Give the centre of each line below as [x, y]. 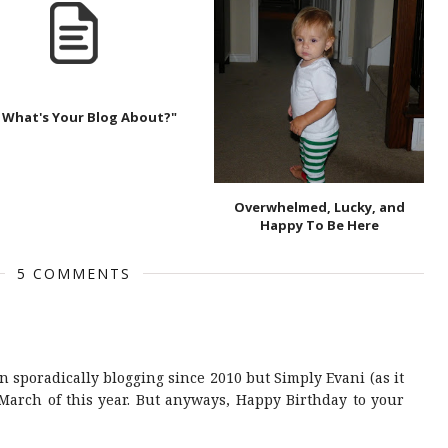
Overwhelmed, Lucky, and [319, 206]
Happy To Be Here [319, 224]
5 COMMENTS [74, 273]
